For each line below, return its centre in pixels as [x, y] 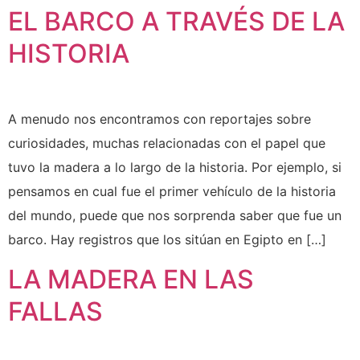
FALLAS [55, 311]
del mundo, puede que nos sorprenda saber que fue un [175, 216]
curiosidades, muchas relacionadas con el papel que [167, 143]
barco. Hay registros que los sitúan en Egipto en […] [167, 240]
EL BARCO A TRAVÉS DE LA [176, 22]
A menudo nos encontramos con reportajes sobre [160, 119]
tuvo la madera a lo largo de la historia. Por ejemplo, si [175, 168]
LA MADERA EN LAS [131, 279]
